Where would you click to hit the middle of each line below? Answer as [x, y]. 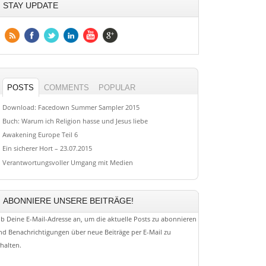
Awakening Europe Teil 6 [40, 134]
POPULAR [117, 87]
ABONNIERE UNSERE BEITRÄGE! [68, 201]
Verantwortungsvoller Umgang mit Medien [67, 162]
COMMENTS [67, 87]
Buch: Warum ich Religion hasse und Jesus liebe [75, 121]
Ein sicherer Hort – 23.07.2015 [47, 148]
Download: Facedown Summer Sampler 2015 [71, 107]
